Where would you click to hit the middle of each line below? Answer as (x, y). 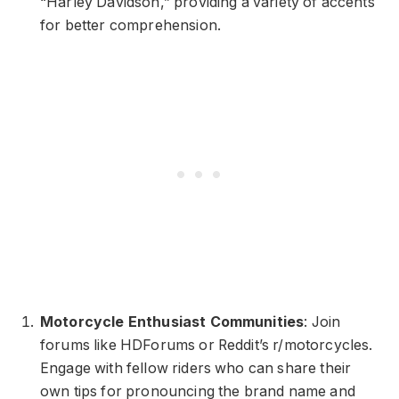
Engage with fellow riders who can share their (196, 368)
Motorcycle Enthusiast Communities (172, 322)
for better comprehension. (130, 25)
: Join (322, 322)
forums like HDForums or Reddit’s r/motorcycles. (207, 345)
